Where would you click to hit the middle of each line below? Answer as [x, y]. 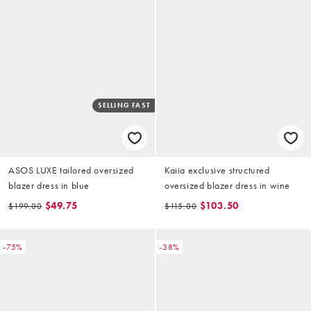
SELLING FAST [124, 105]
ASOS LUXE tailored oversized [71, 170]
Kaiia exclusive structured [217, 170]
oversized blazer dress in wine [227, 185]
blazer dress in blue [49, 185]
